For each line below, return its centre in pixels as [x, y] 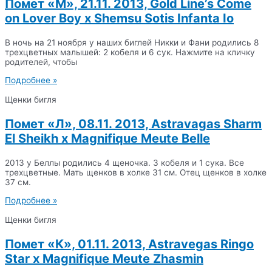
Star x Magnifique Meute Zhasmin [104, 258]
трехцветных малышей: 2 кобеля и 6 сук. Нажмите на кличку [130, 53]
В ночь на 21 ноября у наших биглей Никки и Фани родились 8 [132, 43]
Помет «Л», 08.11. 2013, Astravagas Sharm [133, 124]
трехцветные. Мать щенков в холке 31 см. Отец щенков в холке [136, 172]
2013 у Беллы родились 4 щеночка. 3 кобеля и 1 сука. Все [124, 162]
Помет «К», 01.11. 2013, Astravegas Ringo [129, 244]
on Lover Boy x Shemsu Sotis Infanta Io [119, 19]
